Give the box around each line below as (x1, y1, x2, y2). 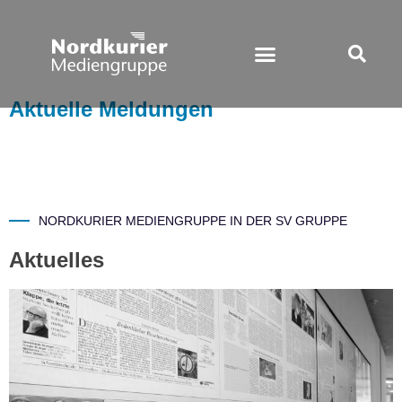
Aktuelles (9, 248, 104, 272)
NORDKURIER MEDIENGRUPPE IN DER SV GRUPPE (38, 214, 347, 228)
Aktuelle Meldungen (9, 97, 214, 121)
